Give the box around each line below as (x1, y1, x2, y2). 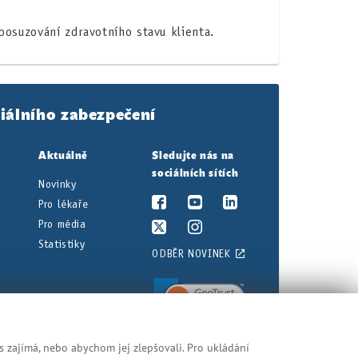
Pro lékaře (38, 197, 89, 211)
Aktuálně (38, 152, 89, 161)
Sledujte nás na (152, 152, 234, 161)
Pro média (38, 217, 86, 231)
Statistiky (38, 237, 86, 251)
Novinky (38, 177, 77, 191)
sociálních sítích (152, 169, 239, 179)
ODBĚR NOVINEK (152, 247, 231, 261)
